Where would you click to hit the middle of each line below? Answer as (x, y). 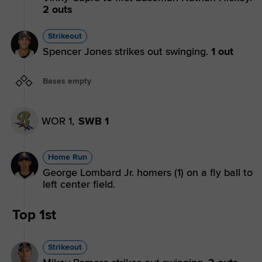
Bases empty (67, 81)
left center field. (79, 185)
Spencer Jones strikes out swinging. (127, 51)
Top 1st (34, 215)
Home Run (68, 157)
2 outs (58, 9)
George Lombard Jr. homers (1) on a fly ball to (148, 173)
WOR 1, (58, 121)
